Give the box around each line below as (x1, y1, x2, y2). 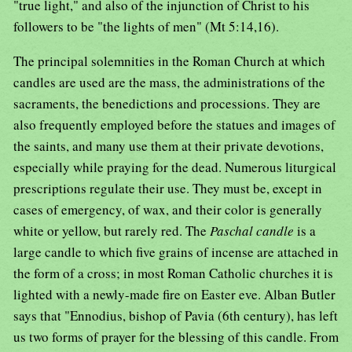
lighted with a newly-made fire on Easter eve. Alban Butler (13, 285, 335, 304)
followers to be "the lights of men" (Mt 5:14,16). (13, 17, 279, 36)
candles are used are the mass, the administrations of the (13, 73, 325, 92)
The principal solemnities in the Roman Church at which (13, 52, 325, 71)
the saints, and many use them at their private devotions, (13, 137, 324, 156)
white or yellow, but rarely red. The (13, 222, 210, 240)
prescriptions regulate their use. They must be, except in (13, 179, 322, 198)
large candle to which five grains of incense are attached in (13, 243, 339, 262)
